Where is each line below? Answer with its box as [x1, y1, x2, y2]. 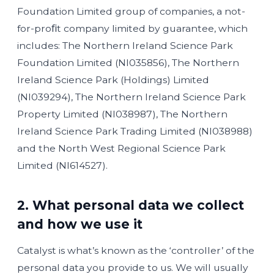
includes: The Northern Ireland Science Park [17, 40, 233, 51]
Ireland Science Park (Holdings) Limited [17, 74, 209, 86]
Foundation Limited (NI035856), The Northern [17, 57, 239, 68]
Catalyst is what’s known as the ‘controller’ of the [17, 245, 254, 256]
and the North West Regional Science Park [17, 143, 226, 154]
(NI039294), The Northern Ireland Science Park [17, 91, 246, 103]
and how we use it [17, 217, 143, 232]
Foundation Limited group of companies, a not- [17, 6, 245, 17]
